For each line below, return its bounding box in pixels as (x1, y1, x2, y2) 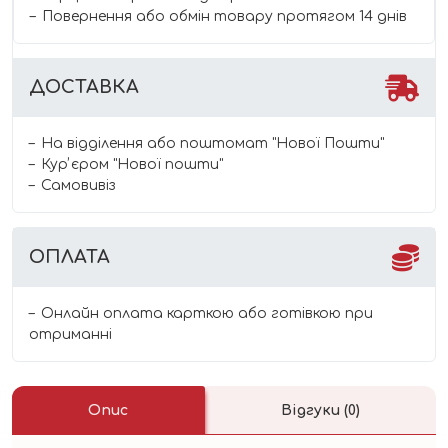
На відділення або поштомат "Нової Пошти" (41, 135, 384, 151)
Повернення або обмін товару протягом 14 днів (42, 8, 407, 24)
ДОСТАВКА (29, 76, 139, 97)
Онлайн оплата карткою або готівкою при (41, 305, 373, 321)
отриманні (29, 326, 112, 342)
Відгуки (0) (280, 402, 360, 418)
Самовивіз (41, 177, 116, 193)
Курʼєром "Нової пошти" (41, 156, 223, 172)
